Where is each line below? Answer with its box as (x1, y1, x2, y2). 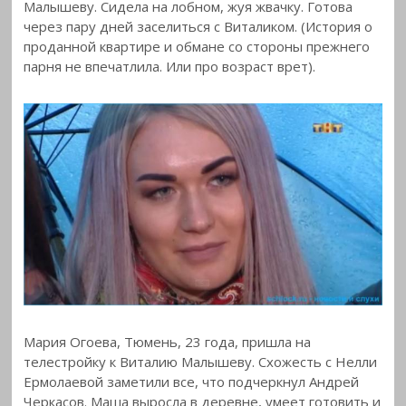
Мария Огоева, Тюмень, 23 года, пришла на (24, 332, 312, 351)
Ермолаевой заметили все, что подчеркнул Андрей (24, 372, 360, 391)
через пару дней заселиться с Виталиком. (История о (24, 16, 373, 35)
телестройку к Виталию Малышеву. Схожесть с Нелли (24, 352, 378, 371)
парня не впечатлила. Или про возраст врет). (24, 56, 316, 75)
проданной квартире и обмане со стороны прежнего (24, 36, 371, 55)
